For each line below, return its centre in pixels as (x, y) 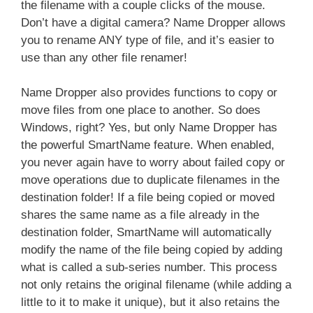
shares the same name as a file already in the (140, 215)
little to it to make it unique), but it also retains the (150, 302)
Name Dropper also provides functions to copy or (149, 93)
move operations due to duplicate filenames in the (150, 180)
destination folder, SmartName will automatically (146, 232)
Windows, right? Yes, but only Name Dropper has (149, 128)
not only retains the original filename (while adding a (156, 285)
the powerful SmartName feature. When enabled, (148, 145)
